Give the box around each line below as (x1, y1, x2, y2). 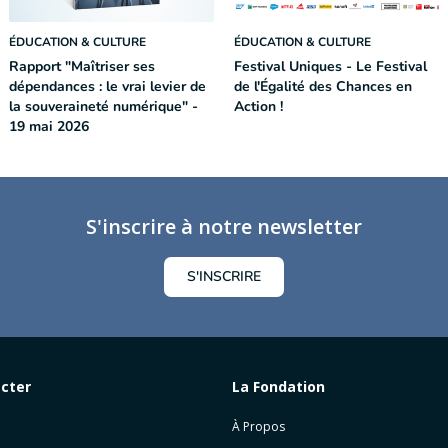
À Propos (232, 418, 285, 435)
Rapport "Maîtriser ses (9, 57, 155, 76)
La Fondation (232, 377, 325, 396)
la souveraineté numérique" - (9, 97, 198, 116)
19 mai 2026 (9, 117, 89, 136)
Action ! (234, 97, 283, 116)
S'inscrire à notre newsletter (86, 213, 362, 240)
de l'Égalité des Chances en (234, 77, 412, 96)
